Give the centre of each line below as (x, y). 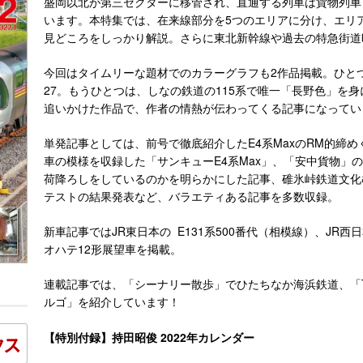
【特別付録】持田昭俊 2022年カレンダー (149, 337)
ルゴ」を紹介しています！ (112, 301)
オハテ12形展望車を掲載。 (113, 249)
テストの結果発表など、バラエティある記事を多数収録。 (191, 196)
